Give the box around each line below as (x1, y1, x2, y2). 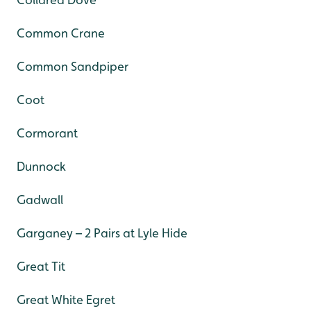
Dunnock (17, 159, 66, 174)
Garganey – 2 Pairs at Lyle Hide (17, 226, 187, 241)
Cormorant (17, 126, 78, 141)
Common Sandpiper (17, 59, 128, 74)
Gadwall (17, 192, 63, 208)
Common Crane (17, 26, 105, 41)
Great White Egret (17, 292, 115, 308)
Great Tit (17, 259, 65, 274)
